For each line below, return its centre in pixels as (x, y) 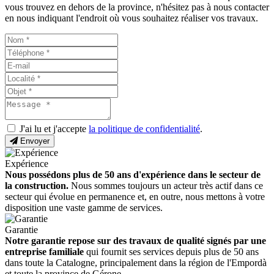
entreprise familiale (44, 251)
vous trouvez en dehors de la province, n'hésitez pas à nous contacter (137, 7)
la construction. (37, 185)
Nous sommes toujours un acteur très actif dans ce (166, 185)
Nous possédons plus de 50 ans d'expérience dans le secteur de (133, 174)
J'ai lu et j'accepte (53, 128)
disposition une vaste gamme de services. (84, 207)
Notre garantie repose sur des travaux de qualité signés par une (135, 240)
